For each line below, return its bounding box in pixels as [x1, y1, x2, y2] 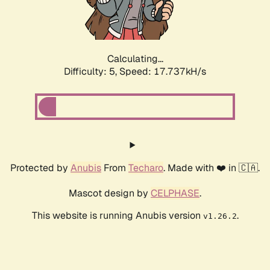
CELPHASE [151, 187, 199, 200]
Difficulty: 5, [64, 65, 119, 78]
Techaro [128, 162, 163, 175]
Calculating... [107, 52, 163, 66]
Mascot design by [69, 187, 151, 200]
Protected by [10, 162, 71, 175]
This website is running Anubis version [31, 209, 203, 222]
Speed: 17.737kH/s [119, 65, 206, 78]
